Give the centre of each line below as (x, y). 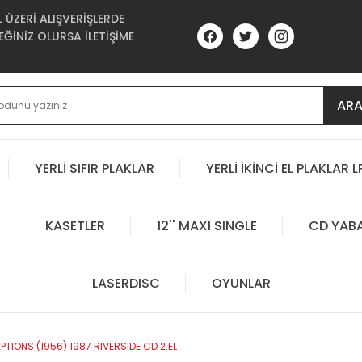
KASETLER (75, 225)
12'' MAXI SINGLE (206, 225)
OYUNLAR (241, 283)
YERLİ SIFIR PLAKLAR (95, 168)
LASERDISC (126, 283)
